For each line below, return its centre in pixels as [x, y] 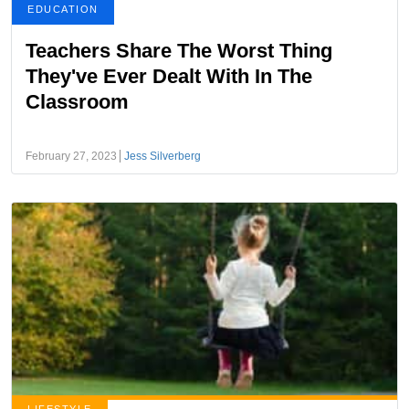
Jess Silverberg [163, 156]
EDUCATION [63, 9]
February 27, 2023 [71, 156]
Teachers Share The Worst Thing [179, 51]
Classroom [77, 102]
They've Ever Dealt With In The [169, 76]
